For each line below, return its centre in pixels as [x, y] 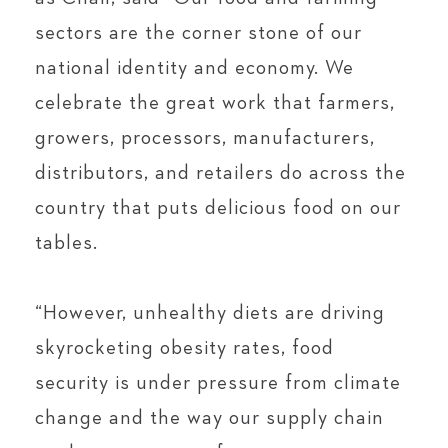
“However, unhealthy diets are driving [210, 312]
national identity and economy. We [194, 67]
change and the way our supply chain [209, 417]
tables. [66, 242]
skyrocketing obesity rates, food [184, 347]
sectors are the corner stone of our [198, 32]
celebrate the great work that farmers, [215, 102]
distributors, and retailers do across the [220, 172]
